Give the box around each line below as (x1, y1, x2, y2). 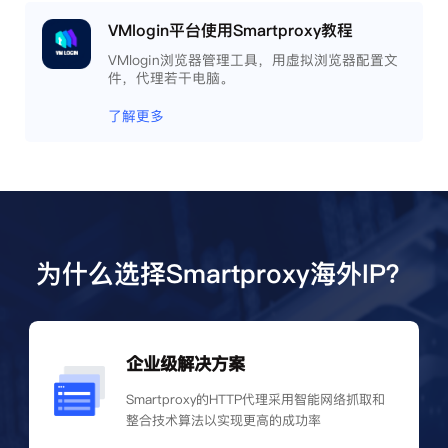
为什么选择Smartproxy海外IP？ (36, 255, 412, 293)
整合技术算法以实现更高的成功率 (125, 411, 321, 430)
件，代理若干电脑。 (108, 68, 235, 89)
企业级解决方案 (125, 352, 245, 377)
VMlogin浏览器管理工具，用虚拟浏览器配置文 (108, 50, 399, 71)
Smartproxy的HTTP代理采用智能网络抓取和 (125, 390, 385, 409)
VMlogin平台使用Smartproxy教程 (108, 19, 354, 42)
